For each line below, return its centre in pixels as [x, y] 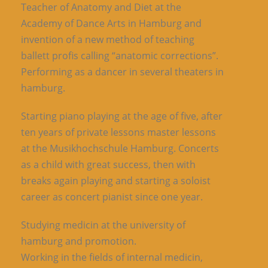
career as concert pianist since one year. [112, 197]
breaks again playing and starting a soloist [116, 181]
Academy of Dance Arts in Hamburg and [111, 24]
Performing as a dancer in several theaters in [122, 72]
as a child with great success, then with [108, 165]
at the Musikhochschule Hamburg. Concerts [120, 149]
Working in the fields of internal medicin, [112, 258]
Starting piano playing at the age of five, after [122, 116]
